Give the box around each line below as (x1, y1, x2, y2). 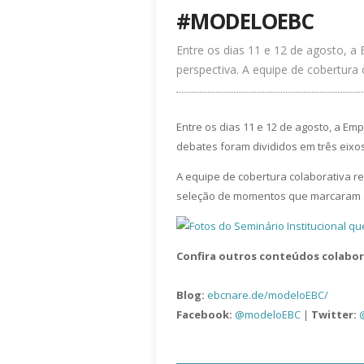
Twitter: (311, 307, 357, 322)
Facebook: (176, 307, 232, 322)
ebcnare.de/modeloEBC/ (207, 288, 328, 302)
